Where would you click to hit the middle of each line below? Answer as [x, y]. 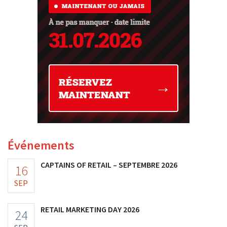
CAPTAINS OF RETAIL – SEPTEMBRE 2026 [109, 165]
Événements [41, 145]
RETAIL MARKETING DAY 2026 [90, 210]
